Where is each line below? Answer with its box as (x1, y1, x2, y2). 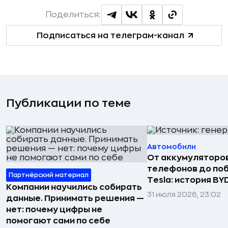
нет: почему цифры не (6, 206, 102, 214)
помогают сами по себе (6, 217, 110, 225)
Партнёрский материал (9, 172, 89, 178)
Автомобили (147, 143, 196, 150)
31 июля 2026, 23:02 (147, 191, 221, 198)
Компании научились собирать (6, 183, 142, 191)
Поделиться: (45, 11, 100, 19)
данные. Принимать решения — (6, 194, 144, 203)
